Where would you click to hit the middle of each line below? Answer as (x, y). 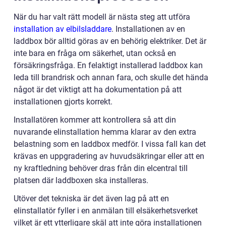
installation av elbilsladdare (63, 29)
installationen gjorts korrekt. (63, 101)
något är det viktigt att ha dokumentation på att (98, 89)
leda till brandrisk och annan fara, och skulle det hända (111, 77)
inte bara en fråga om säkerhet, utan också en (95, 53)
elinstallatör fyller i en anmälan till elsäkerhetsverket (106, 210)
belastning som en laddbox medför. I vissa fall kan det (110, 144)
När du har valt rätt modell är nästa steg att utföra (102, 17)
